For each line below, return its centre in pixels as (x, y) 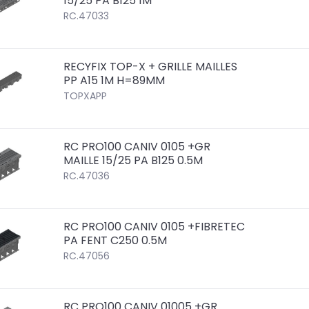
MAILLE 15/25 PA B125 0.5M (133, 161)
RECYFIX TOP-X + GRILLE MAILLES (151, 66)
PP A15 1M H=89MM (114, 80)
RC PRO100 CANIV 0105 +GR (137, 147)
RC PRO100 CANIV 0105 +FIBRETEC (154, 227)
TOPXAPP (86, 96)
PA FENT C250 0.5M (116, 241)
